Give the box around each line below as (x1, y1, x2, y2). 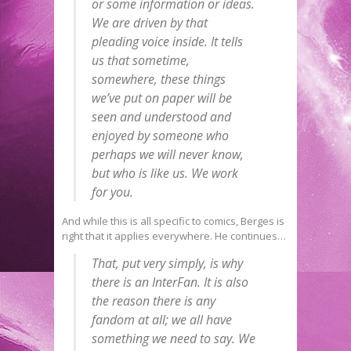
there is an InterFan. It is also (91, 273, 248, 291)
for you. (91, 183, 133, 201)
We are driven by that (91, 13, 208, 31)
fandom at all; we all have (91, 310, 232, 328)
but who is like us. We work (91, 164, 238, 182)
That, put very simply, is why (91, 254, 243, 272)
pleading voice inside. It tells (91, 32, 243, 50)
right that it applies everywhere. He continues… (62, 228, 286, 243)
